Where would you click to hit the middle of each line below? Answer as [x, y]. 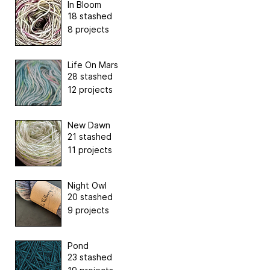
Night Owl [87, 186]
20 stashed [90, 197]
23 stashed [90, 257]
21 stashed [89, 137]
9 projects [88, 210]
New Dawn [89, 125]
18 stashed [90, 16]
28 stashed [90, 77]
